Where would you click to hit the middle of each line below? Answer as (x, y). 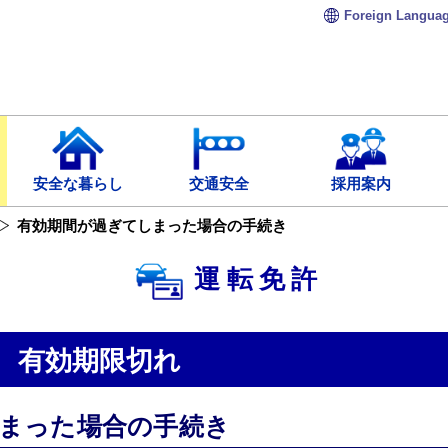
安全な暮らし (77, 184)
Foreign (369, 15)
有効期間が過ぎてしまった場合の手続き (152, 225)
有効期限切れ (99, 360)
